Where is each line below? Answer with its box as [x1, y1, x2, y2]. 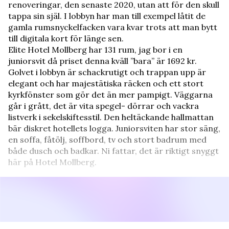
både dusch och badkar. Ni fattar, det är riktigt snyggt [8, 145, 219, 156]
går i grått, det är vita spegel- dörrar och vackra [8, 100, 199, 111]
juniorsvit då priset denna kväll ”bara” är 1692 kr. [8, 55, 197, 66]
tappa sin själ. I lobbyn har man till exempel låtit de [8, 10, 205, 21]
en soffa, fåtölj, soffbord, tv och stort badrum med [8, 134, 207, 145]
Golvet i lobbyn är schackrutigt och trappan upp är [8, 66, 206, 77]
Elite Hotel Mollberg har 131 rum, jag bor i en [8, 44, 182, 55]
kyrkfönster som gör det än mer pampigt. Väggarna [8, 89, 213, 100]
